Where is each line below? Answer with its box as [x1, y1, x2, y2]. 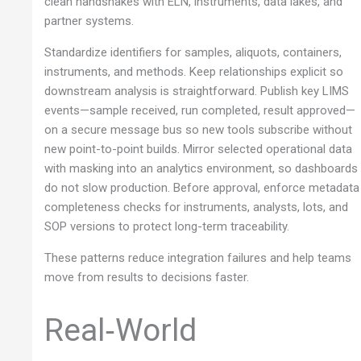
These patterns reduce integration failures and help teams [44, 250, 352, 265]
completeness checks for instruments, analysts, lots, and [44, 199, 349, 214]
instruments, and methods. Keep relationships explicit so [44, 64, 344, 79]
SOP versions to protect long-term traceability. [44, 218, 290, 234]
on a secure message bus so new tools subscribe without [44, 122, 353, 137]
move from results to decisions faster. [44, 269, 250, 284]
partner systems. [44, 13, 135, 28]
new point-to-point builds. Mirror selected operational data [44, 141, 353, 156]
